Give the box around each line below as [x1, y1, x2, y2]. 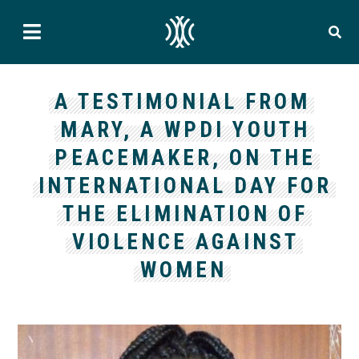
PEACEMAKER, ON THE [54, 145, 316, 171]
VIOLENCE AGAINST [71, 229, 299, 255]
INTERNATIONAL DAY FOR [38, 173, 333, 199]
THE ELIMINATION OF [62, 201, 309, 227]
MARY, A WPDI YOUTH [60, 117, 310, 143]
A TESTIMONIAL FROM [54, 89, 311, 115]
